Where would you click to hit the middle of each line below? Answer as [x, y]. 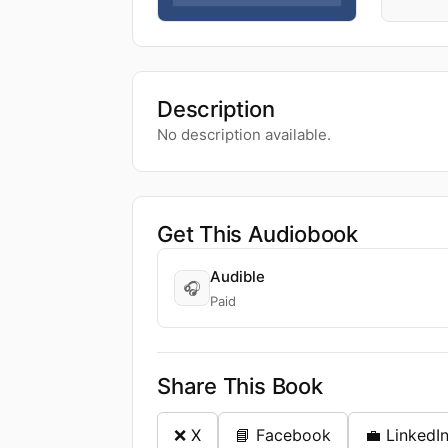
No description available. [244, 134]
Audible [237, 276]
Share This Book [240, 386]
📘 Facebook [283, 435]
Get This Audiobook [258, 234]
